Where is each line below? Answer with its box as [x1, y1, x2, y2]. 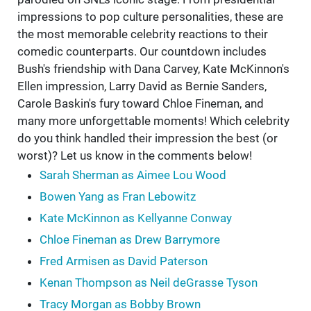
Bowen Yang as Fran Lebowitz [40, 190, 196, 204]
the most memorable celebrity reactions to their [17, 27, 268, 42]
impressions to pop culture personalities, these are [17, 10, 283, 24]
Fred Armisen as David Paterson [40, 254, 208, 269]
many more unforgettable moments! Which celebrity [17, 114, 289, 128]
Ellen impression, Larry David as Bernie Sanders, [17, 79, 267, 94]
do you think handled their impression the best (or [17, 131, 278, 146]
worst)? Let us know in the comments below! [17, 149, 252, 163]
